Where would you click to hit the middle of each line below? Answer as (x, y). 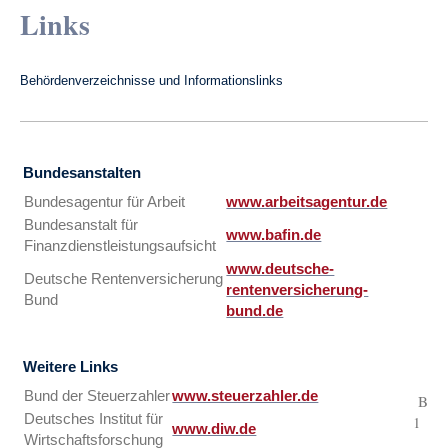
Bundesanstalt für (81, 225)
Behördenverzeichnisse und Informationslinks (152, 80)
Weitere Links (71, 367)
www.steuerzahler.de (245, 396)
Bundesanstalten (82, 173)
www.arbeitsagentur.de (307, 202)
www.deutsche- (280, 269)
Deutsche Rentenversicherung (124, 279)
